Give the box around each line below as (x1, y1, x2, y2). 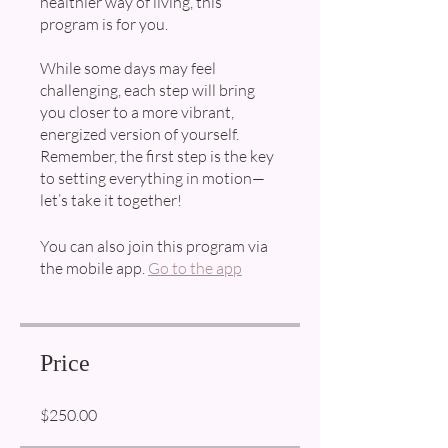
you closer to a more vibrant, (40, 102, 234, 123)
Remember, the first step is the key (40, 146, 274, 167)
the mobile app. (40, 258, 145, 279)
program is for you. (40, 14, 168, 35)
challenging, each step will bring (40, 80, 255, 101)
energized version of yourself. (40, 124, 239, 145)
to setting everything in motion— (40, 168, 265, 189)
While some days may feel (40, 58, 216, 79)
